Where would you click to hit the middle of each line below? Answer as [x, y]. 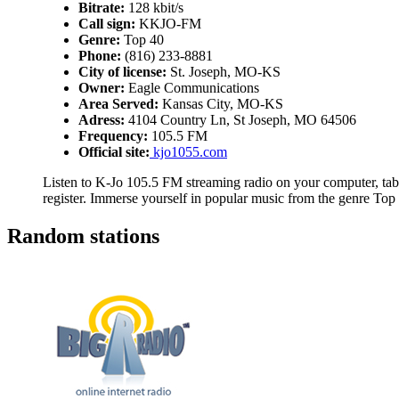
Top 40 [142, 40]
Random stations [83, 236]
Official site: [114, 152]
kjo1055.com [188, 152]
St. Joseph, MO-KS [224, 72]
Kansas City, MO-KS [221, 104]
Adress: [102, 120]
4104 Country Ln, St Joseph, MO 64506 [240, 120]
